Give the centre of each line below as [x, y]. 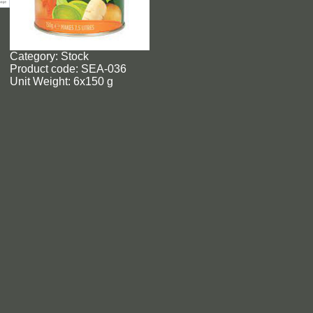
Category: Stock [49, 56]
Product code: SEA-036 [68, 69]
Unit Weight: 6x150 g [61, 81]
